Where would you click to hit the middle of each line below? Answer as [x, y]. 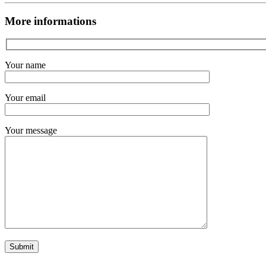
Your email [25, 97]
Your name [25, 65]
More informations [50, 21]
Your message [31, 130]
